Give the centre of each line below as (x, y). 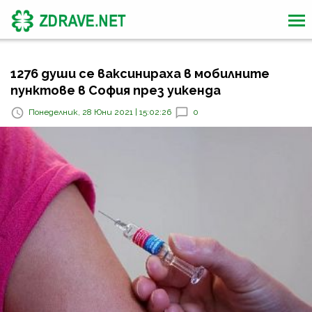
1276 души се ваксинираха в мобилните (140, 73)
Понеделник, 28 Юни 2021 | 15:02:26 (100, 112)
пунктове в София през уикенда (116, 90)
